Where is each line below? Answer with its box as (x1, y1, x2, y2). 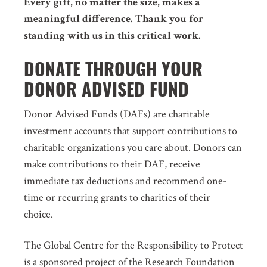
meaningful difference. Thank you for (24, 12, 203, 26)
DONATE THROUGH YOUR (24, 55, 203, 82)
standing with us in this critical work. (24, 29, 201, 42)
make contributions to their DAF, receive (24, 157, 200, 171)
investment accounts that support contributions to (24, 124, 237, 138)
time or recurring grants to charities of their (24, 191, 210, 204)
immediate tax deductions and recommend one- (24, 174, 227, 188)
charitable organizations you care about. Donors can (24, 141, 242, 154)
